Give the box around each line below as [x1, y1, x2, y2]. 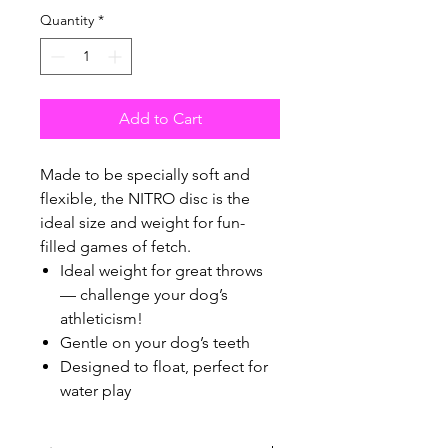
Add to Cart [118, 109, 202, 129]
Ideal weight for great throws [60, 261, 263, 281]
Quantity [40, 11, 94, 30]
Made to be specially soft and [40, 165, 250, 185]
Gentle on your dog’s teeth [60, 333, 250, 353]
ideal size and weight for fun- [40, 213, 245, 233]
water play [60, 381, 131, 401]
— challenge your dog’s [60, 285, 228, 305]
